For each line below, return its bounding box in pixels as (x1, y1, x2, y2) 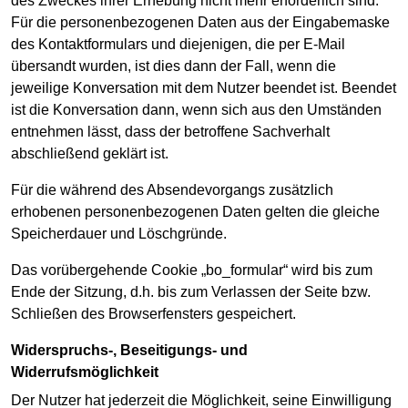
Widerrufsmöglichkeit (11, 364, 158, 381)
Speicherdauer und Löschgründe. (11, 226, 227, 242)
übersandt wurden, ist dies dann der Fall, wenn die (11, 58, 336, 75)
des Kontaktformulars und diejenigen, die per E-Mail (11, 36, 345, 53)
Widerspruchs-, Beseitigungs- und (11, 342, 25, 359)
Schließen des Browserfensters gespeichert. (11, 306, 296, 322)
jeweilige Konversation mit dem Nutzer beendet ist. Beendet (11, 80, 396, 97)
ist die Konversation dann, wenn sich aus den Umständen (11, 102, 382, 118)
